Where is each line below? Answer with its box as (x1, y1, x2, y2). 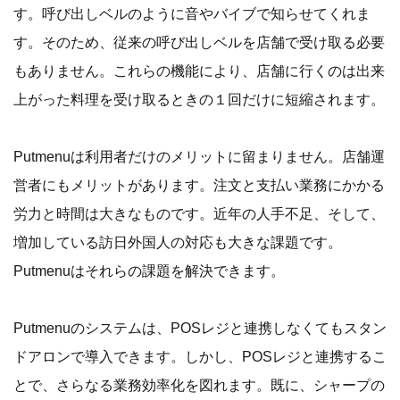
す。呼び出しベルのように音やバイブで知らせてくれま (13, 5, 371, 21)
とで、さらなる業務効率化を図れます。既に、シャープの (13, 377, 385, 393)
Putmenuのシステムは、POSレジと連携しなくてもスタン (13, 320, 387, 336)
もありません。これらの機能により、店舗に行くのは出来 (13, 62, 385, 79)
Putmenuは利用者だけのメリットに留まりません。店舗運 (13, 148, 385, 164)
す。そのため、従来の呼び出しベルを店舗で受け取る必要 (13, 34, 385, 50)
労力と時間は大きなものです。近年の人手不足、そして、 (13, 205, 385, 221)
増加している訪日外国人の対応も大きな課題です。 (13, 234, 342, 250)
